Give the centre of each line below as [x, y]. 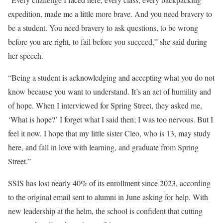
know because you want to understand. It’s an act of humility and [110, 91]
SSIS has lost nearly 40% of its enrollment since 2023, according [109, 183]
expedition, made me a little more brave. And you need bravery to [110, 14]
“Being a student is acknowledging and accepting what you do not [111, 77]
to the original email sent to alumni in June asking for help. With [108, 197]
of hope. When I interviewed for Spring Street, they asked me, [105, 105]
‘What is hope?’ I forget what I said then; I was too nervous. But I [111, 119]
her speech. [26, 56]
